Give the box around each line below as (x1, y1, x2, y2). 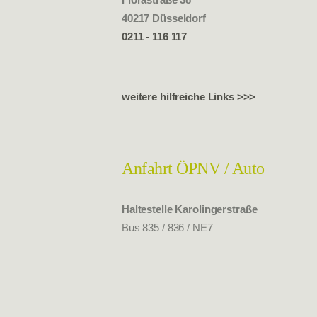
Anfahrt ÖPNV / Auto (122, 158, 265, 178)
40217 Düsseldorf (122, 11, 206, 24)
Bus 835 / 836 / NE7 (122, 221, 213, 234)
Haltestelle (122, 203, 175, 216)
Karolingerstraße (175, 203, 258, 216)
